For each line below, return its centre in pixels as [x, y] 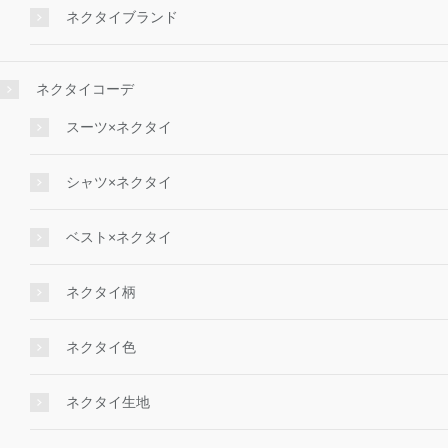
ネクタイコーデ [85, 89]
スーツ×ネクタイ [119, 127]
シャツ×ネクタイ [119, 182]
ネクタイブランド [122, 17]
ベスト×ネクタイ [119, 237]
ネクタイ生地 [108, 402]
